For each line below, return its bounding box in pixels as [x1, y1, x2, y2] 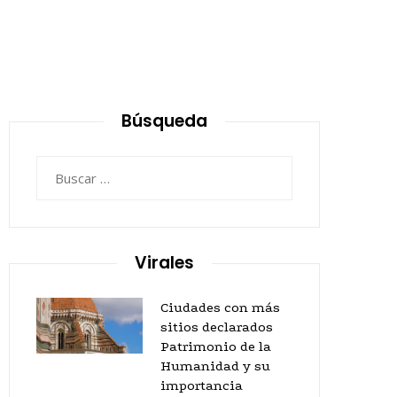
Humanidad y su [160, 358, 270, 374]
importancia [160, 378, 243, 393]
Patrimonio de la [160, 339, 271, 354]
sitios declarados [160, 319, 273, 335]
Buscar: [35, 158, 80, 175]
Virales [135, 251, 194, 275]
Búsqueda [121, 109, 207, 133]
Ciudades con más [160, 300, 280, 315]
